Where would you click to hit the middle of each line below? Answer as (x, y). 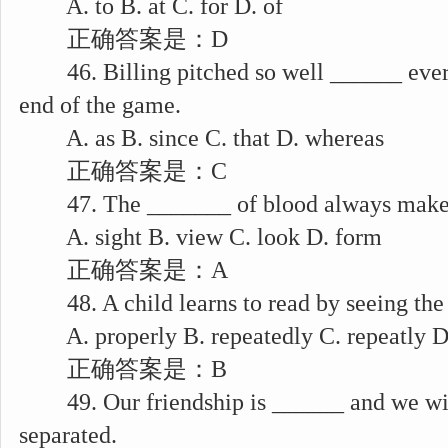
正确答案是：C (123, 171)
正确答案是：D (123, 39)
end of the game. (100, 105)
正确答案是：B (123, 369)
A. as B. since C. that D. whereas (201, 138)
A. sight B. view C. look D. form (200, 237)
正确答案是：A (123, 270)
